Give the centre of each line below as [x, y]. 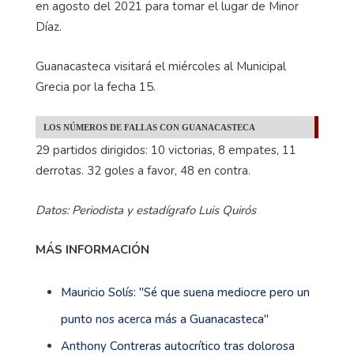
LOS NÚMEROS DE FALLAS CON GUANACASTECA [151, 127]
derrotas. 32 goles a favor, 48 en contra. [143, 170]
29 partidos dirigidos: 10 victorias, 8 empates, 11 [166, 150]
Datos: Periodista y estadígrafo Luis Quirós [147, 210]
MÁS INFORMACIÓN [92, 249]
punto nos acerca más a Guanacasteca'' [165, 319]
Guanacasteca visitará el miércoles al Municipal [161, 66]
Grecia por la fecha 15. [97, 87]
